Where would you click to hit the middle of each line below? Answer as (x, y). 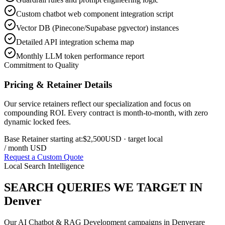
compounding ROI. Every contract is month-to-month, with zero (106, 113)
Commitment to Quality (41, 65)
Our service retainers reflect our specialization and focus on (97, 104)
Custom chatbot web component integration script (95, 14)
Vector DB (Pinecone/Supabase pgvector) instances (97, 28)
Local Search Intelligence (44, 166)
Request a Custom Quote (44, 157)
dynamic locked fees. (37, 122)
